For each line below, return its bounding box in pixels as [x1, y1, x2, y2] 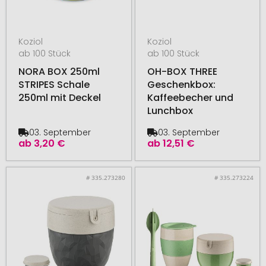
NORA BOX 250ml [18, 64, 100, 78]
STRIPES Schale [18, 77, 90, 91]
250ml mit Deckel [18, 90, 101, 104]
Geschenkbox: [147, 77, 216, 91]
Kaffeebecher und [147, 90, 233, 104]
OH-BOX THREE [147, 64, 217, 78]
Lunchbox [147, 103, 193, 118]
